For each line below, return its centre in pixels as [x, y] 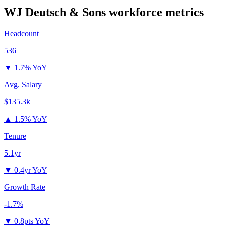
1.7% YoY [31, 68]
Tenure [15, 136]
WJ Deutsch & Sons [55, 12]
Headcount [21, 34]
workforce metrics [155, 12]
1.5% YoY [31, 119]
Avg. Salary [23, 85]
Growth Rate [25, 187]
